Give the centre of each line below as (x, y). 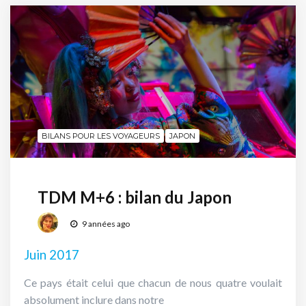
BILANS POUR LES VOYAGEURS (101, 136)
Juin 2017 (52, 255)
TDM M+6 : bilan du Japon (135, 197)
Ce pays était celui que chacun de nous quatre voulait (153, 283)
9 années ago (105, 223)
